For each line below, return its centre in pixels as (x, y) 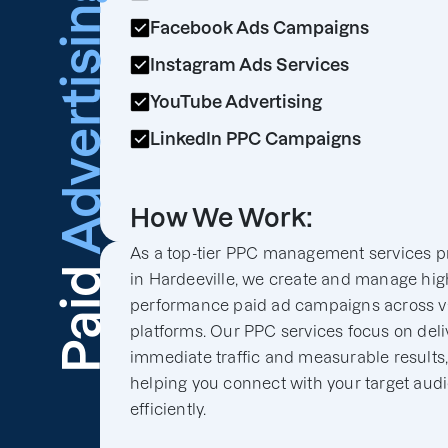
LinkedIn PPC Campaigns (255, 138)
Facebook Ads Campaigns (259, 27)
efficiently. (168, 409)
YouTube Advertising (236, 101)
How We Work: (221, 217)
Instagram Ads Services (249, 64)
